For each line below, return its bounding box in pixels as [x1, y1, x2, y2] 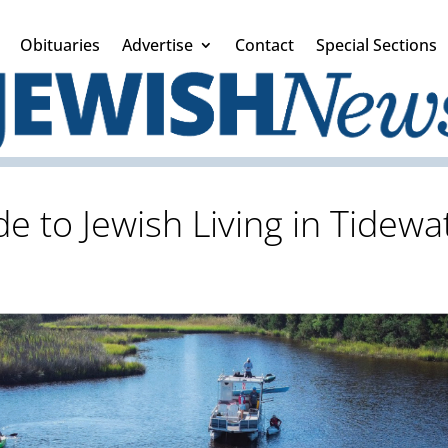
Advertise [122, 34, 193, 56]
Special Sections [316, 34, 437, 56]
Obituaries [20, 34, 100, 56]
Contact [235, 34, 294, 56]
